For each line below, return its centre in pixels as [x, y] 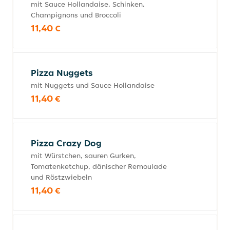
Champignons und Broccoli [76, 15]
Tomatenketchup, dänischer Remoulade [99, 166]
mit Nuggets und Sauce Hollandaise [93, 85]
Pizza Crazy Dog [66, 143]
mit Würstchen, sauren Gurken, [83, 156]
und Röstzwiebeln [61, 177]
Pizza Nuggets [62, 73]
